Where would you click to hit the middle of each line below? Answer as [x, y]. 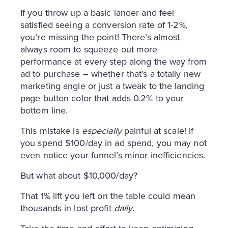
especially [102, 131]
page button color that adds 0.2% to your [102, 98]
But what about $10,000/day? [79, 176]
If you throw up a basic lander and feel [97, 13]
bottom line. [44, 111]
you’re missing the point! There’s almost [100, 37]
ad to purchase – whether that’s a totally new [110, 74]
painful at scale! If [158, 131]
